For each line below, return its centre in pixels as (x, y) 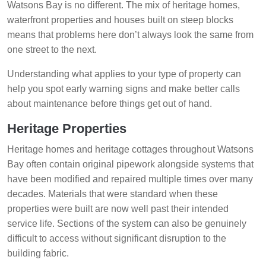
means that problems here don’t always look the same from (130, 35)
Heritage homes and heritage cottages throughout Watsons (130, 150)
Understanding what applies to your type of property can (124, 74)
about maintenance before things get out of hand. (110, 104)
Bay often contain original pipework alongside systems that (130, 164)
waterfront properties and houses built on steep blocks (120, 20)
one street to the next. (52, 50)
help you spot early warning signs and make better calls (123, 89)
